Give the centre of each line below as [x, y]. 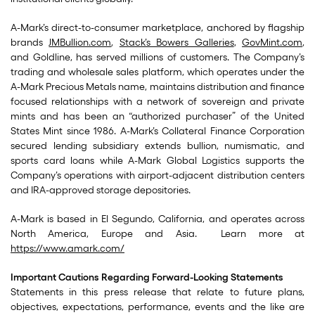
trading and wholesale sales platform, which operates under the [157, 72]
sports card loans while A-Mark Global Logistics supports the [157, 161]
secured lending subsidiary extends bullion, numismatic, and [157, 146]
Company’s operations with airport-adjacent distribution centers [157, 175]
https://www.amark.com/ [67, 249]
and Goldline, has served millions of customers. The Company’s [157, 57]
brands [30, 43]
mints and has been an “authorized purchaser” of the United [157, 116]
